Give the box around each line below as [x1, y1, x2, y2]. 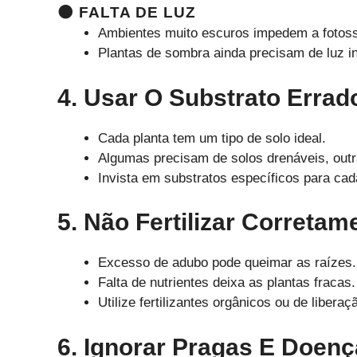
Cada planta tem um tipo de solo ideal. [98, 130, 326, 146]
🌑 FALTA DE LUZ [57, 4, 196, 22]
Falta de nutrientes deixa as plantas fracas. [98, 275, 355, 291]
